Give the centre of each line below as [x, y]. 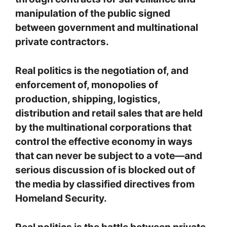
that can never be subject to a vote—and [109, 156]
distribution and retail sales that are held [109, 113]
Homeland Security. [61, 198]
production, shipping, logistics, [88, 99]
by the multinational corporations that [103, 127]
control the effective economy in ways [104, 142]
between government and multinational [107, 28]
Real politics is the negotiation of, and [102, 71]
